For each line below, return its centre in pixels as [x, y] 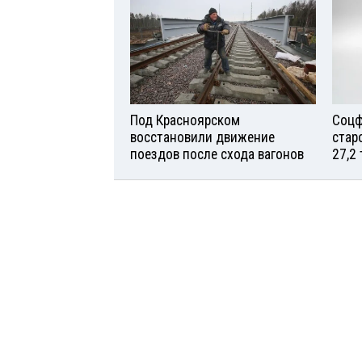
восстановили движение [202, 138]
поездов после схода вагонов [217, 155]
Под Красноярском [185, 121]
